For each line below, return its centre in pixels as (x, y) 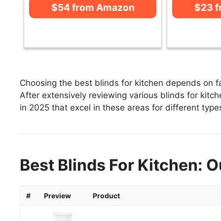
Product (106, 195)
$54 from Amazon (93, 7)
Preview (57, 195)
